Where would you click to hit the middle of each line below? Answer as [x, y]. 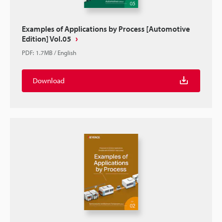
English [67, 53]
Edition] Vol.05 [47, 39]
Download [49, 81]
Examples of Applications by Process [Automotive [106, 29]
